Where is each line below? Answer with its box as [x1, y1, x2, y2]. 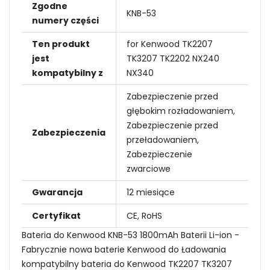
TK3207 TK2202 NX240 [127, 52, 219, 64]
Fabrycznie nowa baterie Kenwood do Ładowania [22, 243, 226, 256]
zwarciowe [127, 162, 171, 175]
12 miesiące [127, 186, 175, 198]
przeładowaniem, [127, 133, 199, 146]
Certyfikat [32, 209, 81, 222]
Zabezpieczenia [32, 126, 105, 139]
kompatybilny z [32, 66, 103, 79]
